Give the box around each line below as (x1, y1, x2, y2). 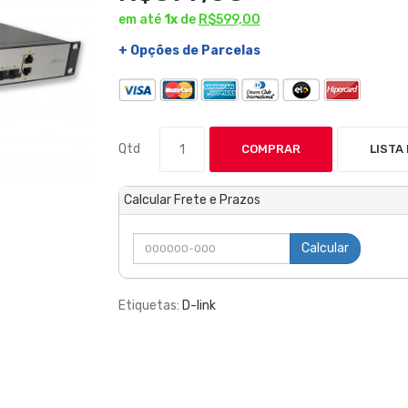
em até (117, 12, 164, 27)
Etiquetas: (117, 298, 182, 313)
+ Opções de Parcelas (117, 43, 260, 58)
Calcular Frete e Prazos (123, 192, 260, 208)
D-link (181, 298, 216, 313)
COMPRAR (240, 142, 301, 156)
